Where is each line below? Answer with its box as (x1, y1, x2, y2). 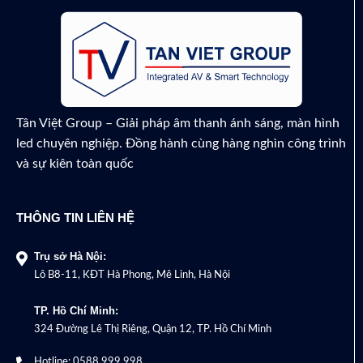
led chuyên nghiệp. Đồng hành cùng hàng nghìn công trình (16, 137, 346, 151)
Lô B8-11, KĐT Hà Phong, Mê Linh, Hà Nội (34, 269, 230, 280)
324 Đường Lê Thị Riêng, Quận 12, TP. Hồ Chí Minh (34, 323, 271, 335)
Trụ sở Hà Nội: (34, 250, 106, 263)
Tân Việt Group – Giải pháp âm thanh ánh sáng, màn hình (16, 117, 340, 130)
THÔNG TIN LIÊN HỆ (16, 210, 135, 224)
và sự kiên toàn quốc (16, 157, 134, 171)
